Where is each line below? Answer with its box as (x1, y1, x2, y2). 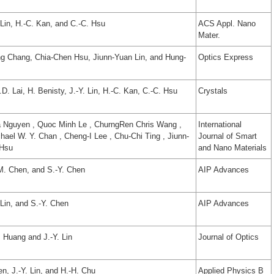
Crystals (198, 86, 228, 96)
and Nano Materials (198, 143, 267, 153)
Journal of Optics (198, 232, 259, 242)
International (198, 120, 242, 130)
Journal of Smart (198, 131, 257, 141)
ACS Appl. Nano (198, 19, 256, 29)
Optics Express (198, 53, 253, 62)
